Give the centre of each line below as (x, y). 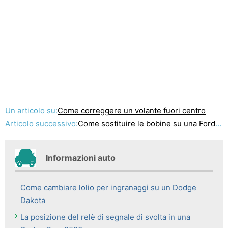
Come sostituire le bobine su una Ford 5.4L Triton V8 (147, 123)
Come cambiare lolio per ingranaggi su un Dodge (108, 188)
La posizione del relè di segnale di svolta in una (105, 217)
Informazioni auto (81, 158)
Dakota (33, 200)
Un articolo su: (31, 111)
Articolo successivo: (41, 123)
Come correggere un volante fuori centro (132, 111)
